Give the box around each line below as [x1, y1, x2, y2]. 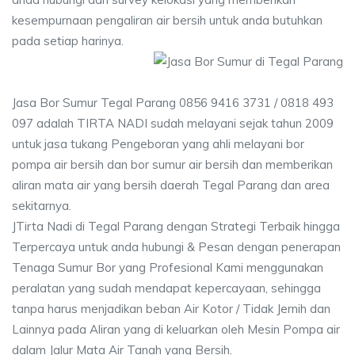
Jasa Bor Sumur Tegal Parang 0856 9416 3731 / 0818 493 [12, 95, 334, 110]
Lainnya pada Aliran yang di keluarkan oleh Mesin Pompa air [12, 322, 340, 337]
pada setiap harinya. [12, 33, 124, 48]
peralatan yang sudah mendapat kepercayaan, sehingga [12, 281, 321, 296]
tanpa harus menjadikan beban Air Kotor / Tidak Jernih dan [12, 301, 330, 316]
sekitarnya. [12, 198, 71, 213]
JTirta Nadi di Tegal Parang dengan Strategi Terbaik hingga [12, 219, 340, 234]
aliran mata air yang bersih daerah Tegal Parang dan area [12, 177, 330, 193]
